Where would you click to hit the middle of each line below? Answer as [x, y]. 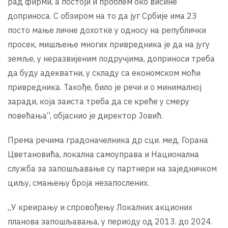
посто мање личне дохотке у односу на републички [107, 30]
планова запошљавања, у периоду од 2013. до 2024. [110, 221]
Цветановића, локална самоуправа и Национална [103, 154]
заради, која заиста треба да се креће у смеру [98, 101]
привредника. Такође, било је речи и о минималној [105, 87]
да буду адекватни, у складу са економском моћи [104, 73]
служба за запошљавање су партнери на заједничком [112, 168]
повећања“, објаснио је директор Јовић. [85, 115]
